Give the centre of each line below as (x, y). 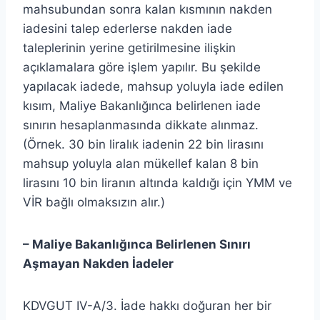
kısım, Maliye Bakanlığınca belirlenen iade (142, 105)
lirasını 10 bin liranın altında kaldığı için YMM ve (157, 182)
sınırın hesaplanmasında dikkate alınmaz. (141, 125)
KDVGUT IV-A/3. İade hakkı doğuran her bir (147, 305)
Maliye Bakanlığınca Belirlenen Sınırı (141, 244)
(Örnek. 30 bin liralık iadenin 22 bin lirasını (143, 144)
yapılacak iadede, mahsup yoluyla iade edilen (153, 86)
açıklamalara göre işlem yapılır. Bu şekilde (142, 67)
